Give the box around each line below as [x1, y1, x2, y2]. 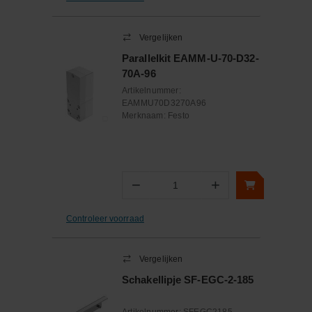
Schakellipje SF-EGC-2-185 [122, 274, 254, 286]
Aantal [150, 186, 175, 196]
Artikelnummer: [122, 86, 181, 95]
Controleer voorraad [66, 213, 144, 224]
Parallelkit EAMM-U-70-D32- [122, 52, 259, 64]
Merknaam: [122, 111, 168, 120]
